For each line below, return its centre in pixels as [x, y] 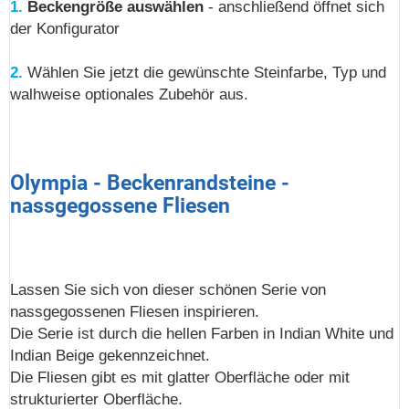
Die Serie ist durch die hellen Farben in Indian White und [202, 333]
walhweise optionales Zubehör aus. [129, 95]
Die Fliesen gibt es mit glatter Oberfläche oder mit [180, 377]
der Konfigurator [65, 29]
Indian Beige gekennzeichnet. [110, 355]
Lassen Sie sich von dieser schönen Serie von [168, 289]
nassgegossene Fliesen [120, 206]
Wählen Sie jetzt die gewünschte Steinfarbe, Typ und [207, 73]
